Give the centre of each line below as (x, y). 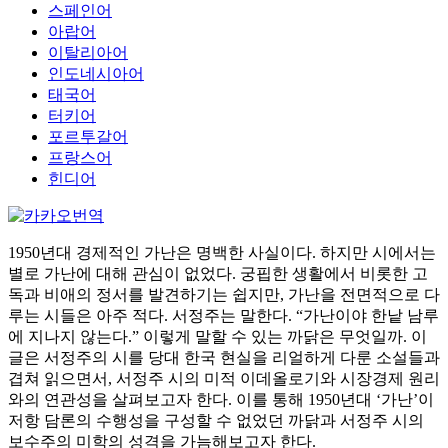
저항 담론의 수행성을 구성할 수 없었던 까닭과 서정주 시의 (216, 420)
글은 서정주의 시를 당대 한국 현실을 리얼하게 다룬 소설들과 (224, 357)
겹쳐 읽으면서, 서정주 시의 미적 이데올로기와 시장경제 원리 (224, 378)
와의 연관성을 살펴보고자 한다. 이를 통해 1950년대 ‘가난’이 (221, 399)
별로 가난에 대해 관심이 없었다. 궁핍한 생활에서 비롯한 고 (218, 273)
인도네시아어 (96, 73)
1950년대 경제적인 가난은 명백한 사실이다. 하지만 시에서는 (222, 252)
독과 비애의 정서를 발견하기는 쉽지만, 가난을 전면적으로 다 (224, 294)
